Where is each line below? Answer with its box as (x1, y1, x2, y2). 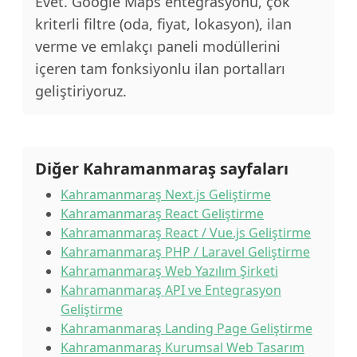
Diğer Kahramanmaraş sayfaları (35, 158, 288, 179)
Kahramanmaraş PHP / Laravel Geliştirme (61, 243, 310, 261)
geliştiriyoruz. (35, 81, 127, 100)
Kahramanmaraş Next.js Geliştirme (61, 186, 271, 203)
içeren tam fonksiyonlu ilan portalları (35, 59, 285, 78)
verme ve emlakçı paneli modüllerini (35, 37, 280, 56)
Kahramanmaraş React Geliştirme (61, 205, 264, 222)
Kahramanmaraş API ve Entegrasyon (61, 281, 281, 299)
